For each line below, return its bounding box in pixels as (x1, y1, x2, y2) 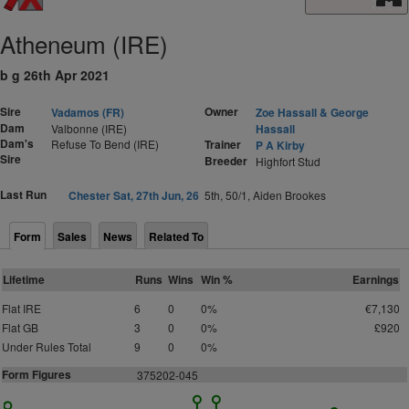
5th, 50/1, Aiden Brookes (198, 187, 326, 203)
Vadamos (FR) (51, 104, 124, 121)
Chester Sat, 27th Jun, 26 (68, 187, 199, 204)
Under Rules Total (2, 339, 91, 354)
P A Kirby (256, 137, 305, 153)
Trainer (204, 136, 241, 152)
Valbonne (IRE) (51, 121, 127, 136)
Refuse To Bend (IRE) (51, 136, 159, 152)
